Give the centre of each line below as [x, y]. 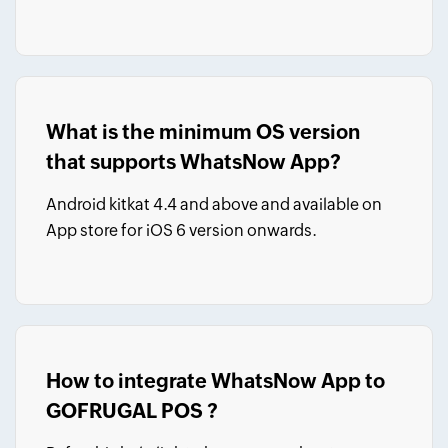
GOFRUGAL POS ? [132, 410]
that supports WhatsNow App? [193, 161]
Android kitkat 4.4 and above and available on [214, 204]
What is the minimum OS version [203, 131]
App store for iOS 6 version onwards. [181, 230]
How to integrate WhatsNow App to [215, 380]
